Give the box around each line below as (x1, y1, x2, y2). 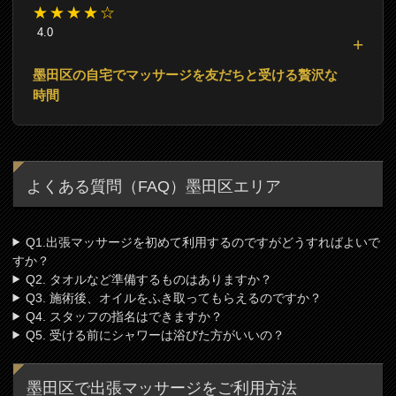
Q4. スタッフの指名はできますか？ (26, 308, 224, 324)
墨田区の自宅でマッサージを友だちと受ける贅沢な (33, 67, 339, 83)
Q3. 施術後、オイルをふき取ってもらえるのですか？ (26, 290, 323, 305)
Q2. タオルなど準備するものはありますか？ (26, 271, 273, 286)
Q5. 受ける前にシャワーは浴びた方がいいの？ (26, 327, 286, 342)
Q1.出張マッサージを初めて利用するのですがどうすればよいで (26, 234, 381, 249)
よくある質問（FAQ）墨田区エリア (26, 177, 281, 195)
